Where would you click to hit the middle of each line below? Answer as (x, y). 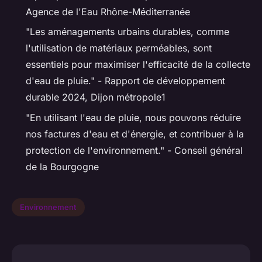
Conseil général (208, 150)
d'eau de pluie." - (65, 81)
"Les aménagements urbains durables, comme (127, 32)
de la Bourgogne (62, 166)
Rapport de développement (165, 81)
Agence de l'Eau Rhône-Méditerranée (108, 11)
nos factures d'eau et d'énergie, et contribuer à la (135, 134)
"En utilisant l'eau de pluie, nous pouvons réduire (133, 117)
